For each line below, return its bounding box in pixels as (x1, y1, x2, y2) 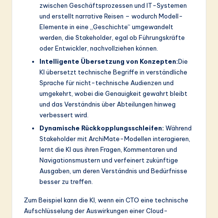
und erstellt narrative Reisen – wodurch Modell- (39, 12, 183, 20)
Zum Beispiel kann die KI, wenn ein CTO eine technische (24, 196, 188, 204)
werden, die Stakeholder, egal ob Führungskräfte (39, 33, 185, 41)
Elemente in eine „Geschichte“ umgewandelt (39, 22, 173, 31)
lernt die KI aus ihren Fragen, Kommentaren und (39, 145, 177, 153)
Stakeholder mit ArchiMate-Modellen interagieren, (39, 134, 190, 143)
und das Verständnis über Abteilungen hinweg (39, 100, 176, 108)
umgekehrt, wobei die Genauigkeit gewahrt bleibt (39, 89, 187, 97)
